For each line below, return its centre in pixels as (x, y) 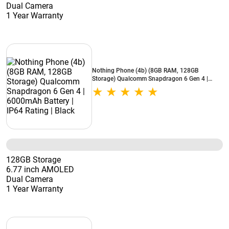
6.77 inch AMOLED (40, 169)
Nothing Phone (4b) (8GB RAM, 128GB (145, 71)
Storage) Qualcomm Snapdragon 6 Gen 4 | (150, 79)
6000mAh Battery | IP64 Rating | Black (145, 87)
